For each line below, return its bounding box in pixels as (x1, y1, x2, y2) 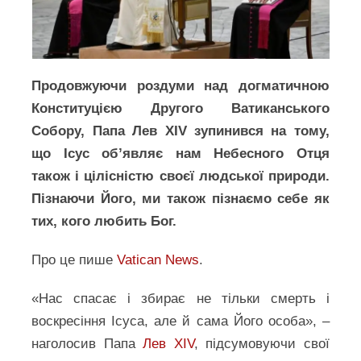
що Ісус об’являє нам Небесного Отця (31, 146, 330, 161)
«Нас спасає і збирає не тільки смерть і (31, 291, 330, 306)
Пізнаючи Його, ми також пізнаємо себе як (31, 191, 330, 206)
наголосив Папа (31, 336, 143, 351)
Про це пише (31, 252, 118, 268)
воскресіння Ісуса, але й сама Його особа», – (31, 313, 330, 329)
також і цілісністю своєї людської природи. (31, 168, 330, 184)
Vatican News (117, 252, 200, 268)
